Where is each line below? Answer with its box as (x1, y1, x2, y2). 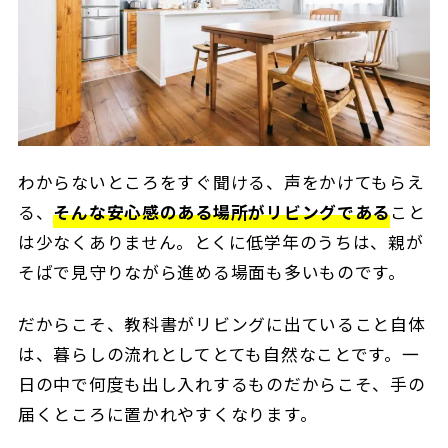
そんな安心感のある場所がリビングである (53, 200, 391, 225)
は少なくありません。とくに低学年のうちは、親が (17, 230, 424, 255)
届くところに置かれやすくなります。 (17, 401, 318, 426)
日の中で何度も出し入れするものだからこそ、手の (17, 371, 426, 396)
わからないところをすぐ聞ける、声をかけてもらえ (17, 170, 425, 195)
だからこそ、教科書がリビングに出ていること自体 (17, 311, 426, 336)
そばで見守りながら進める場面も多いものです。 (17, 260, 406, 285)
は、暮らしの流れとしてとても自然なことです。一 (17, 341, 420, 366)
